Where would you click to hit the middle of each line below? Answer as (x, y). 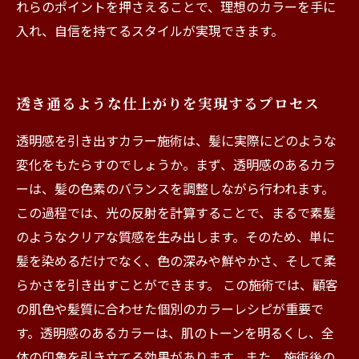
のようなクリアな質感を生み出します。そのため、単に (175, 236)
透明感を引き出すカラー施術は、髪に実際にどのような (176, 140)
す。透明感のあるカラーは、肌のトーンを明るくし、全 (175, 333)
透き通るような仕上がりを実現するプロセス (168, 103)
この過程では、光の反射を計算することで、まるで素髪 (176, 212)
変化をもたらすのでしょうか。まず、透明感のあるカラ (176, 164)
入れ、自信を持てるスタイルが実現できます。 (150, 30)
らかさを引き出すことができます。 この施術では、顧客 (177, 284)
